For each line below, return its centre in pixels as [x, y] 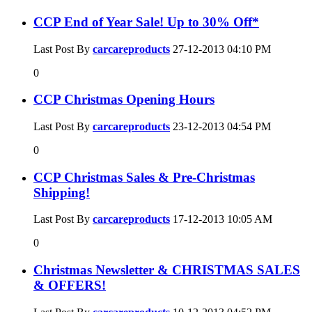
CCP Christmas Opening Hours [124, 100]
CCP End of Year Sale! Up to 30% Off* [146, 22]
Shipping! [62, 192]
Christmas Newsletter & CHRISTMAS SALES [167, 270]
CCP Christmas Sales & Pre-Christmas [144, 177]
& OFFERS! [70, 286]
